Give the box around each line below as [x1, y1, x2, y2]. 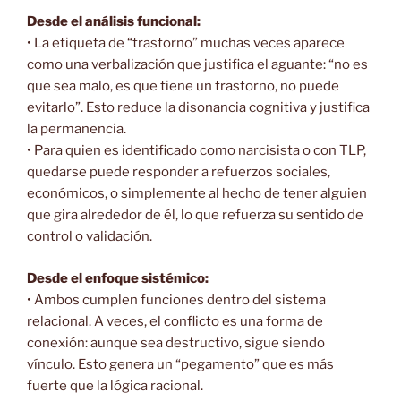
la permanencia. [27, 121, 126, 138]
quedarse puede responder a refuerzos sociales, [27, 164, 330, 181]
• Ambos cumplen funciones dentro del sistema [27, 291, 326, 308]
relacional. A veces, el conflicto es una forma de [27, 312, 323, 329]
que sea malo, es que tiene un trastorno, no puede [27, 78, 339, 95]
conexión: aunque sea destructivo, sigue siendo [27, 334, 325, 351]
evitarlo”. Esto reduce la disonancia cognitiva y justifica [27, 99, 370, 116]
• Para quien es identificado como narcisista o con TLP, [27, 142, 366, 159]
